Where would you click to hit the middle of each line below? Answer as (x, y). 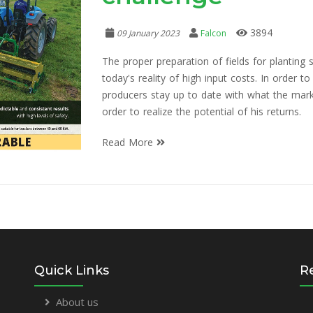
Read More (129, 142)
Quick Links (72, 270)
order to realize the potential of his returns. (202, 111)
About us (77, 301)
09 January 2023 (148, 33)
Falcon (213, 33)
